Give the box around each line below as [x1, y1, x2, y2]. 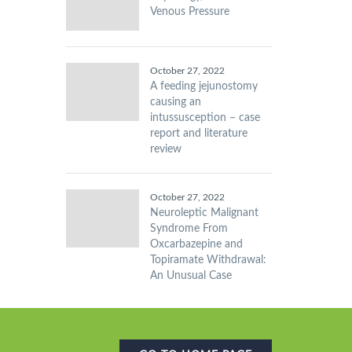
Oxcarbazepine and [149, 239, 243, 250]
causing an [149, 97, 201, 108]
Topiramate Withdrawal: [149, 255, 266, 266]
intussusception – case [149, 112, 260, 123]
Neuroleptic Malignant [149, 207, 258, 218]
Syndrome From [149, 223, 228, 234]
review [149, 144, 181, 155]
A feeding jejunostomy [149, 81, 258, 92]
